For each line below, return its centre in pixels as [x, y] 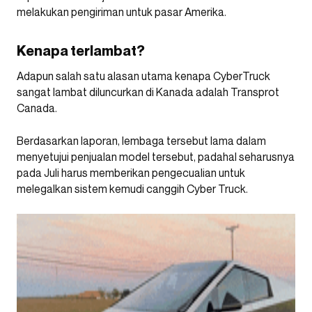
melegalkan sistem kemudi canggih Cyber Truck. [132, 189]
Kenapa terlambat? [81, 51]
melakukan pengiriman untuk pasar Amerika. [122, 12]
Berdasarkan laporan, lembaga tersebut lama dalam [141, 141]
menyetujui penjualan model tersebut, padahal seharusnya [156, 157]
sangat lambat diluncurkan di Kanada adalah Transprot [148, 92]
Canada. [37, 108]
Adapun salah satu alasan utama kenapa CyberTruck [143, 76]
